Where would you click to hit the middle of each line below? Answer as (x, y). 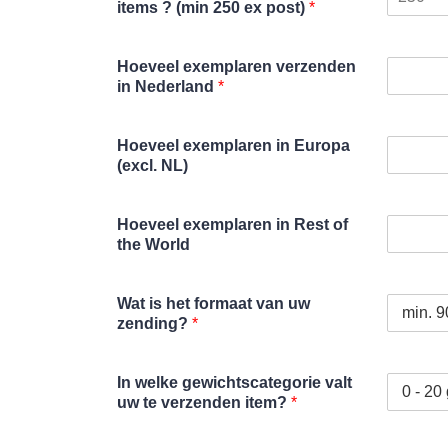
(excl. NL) (152, 165)
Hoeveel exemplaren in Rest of (232, 224)
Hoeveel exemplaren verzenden (236, 66)
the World (153, 244)
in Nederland (167, 86)
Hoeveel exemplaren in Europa (233, 145)
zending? (154, 323)
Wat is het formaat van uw (213, 303)
